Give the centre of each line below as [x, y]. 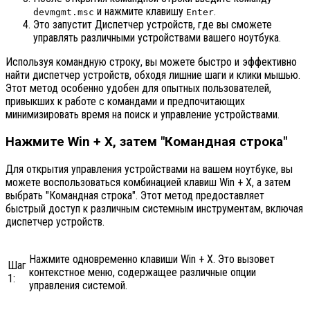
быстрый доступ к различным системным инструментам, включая [154, 208]
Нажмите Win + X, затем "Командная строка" [146, 142]
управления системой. [78, 285]
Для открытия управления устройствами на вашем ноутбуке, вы [149, 169]
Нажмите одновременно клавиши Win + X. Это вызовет [152, 259]
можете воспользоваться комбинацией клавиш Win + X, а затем [148, 182]
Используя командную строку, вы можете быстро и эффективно [151, 62]
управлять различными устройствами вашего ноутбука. [157, 38]
